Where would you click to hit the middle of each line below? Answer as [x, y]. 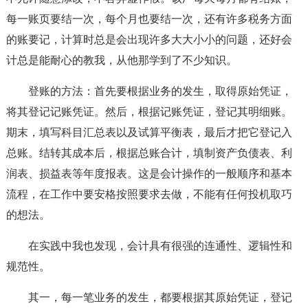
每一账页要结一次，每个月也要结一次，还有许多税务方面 [149, 19]
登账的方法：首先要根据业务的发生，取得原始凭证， [160, 91]
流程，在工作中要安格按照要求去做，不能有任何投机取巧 [149, 194]
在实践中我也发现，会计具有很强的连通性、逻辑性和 [160, 246]
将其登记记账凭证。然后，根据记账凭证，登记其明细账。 [149, 112]
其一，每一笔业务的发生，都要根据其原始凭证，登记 [160, 297]
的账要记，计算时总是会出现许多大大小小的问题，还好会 [149, 40]
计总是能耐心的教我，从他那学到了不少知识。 [121, 60]
